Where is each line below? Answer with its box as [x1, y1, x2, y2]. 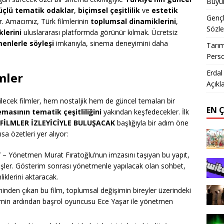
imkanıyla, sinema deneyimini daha [54, 38, 168, 48]
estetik [151, 5, 178, 15]
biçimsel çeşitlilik [78, 5, 140, 15]
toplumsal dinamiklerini [90, 16, 176, 26]
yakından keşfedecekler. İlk [101, 107, 189, 117]
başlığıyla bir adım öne [115, 118, 188, 128]
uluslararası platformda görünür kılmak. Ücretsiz [21, 27, 177, 37]
